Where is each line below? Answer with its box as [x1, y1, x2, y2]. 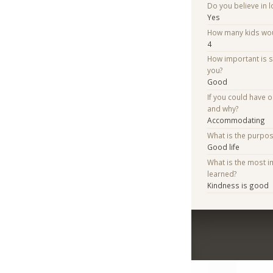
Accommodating [207, 115, 266, 126]
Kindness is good [207, 180, 269, 190]
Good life [207, 141, 240, 152]
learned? [207, 168, 238, 179]
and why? [207, 104, 239, 114]
